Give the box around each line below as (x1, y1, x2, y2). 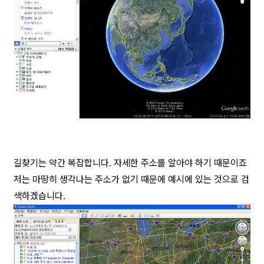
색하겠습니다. (14, 190, 65, 202)
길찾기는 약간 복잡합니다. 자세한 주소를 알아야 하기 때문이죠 (14, 157, 247, 169)
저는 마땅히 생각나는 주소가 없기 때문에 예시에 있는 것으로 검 (14, 173, 249, 185)
